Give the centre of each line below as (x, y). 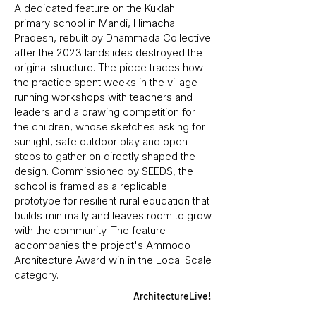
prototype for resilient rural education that (112, 201)
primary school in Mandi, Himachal (96, 23)
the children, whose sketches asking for (110, 127)
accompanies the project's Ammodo (102, 245)
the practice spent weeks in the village (106, 82)
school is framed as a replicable (91, 186)
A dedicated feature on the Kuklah (95, 8)
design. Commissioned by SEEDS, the (104, 171)
